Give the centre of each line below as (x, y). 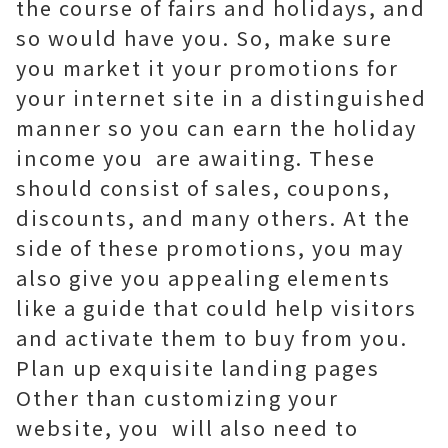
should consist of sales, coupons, (203, 187)
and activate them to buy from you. (212, 337)
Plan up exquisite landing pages (198, 367)
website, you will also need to (187, 427)
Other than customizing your (177, 397)
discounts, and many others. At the (213, 217)
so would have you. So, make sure (204, 37)
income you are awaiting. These (196, 157)
